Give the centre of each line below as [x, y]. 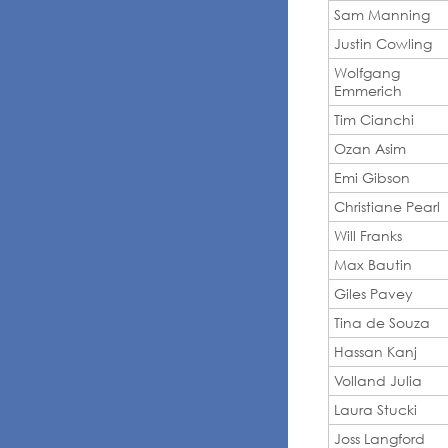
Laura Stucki [375, 409]
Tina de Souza [382, 322]
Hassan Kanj [375, 351]
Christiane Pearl [387, 206]
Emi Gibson [372, 177]
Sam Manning [382, 14]
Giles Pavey [373, 293]
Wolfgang [367, 72]
